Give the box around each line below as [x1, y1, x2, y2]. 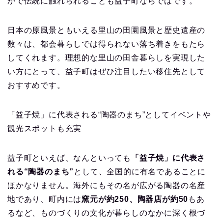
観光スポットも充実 [7, 124, 82, 133]
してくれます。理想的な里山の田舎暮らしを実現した [7, 53, 206, 62]
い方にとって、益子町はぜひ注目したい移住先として [7, 67, 206, 76]
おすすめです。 [7, 81, 65, 89]
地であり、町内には [7, 194, 82, 203]
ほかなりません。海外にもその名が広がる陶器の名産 [7, 181, 206, 190]
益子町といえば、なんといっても [7, 153, 131, 162]
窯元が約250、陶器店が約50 [82, 194, 189, 203]
